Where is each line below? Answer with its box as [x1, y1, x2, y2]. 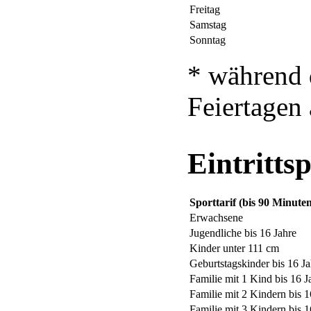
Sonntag [190, 33, 226, 46]
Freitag [190, 3, 220, 15]
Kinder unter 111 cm [190, 242, 279, 255]
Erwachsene [190, 212, 243, 224]
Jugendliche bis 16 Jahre [190, 227, 296, 239]
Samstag [190, 18, 226, 31]
